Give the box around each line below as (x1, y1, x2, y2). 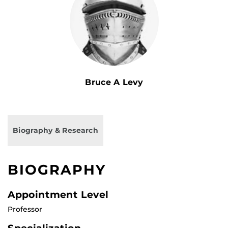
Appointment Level (8, 188, 108, 201)
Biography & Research (13, 126, 98, 135)
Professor (8, 205, 42, 214)
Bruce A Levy (85, 77, 143, 88)
